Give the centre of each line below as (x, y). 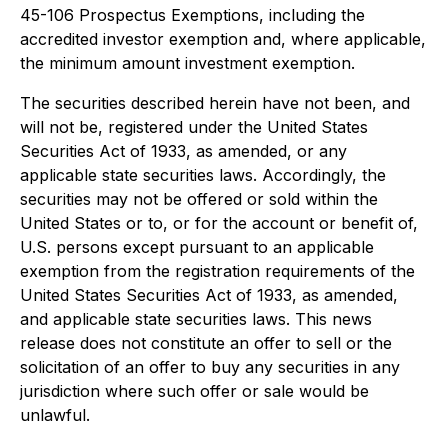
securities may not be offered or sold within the (199, 199)
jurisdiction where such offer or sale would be (194, 391)
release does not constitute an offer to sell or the (206, 343)
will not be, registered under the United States (194, 127)
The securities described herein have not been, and (215, 103)
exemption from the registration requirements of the (217, 271)
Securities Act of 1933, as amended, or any (183, 151)
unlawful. (55, 415)
